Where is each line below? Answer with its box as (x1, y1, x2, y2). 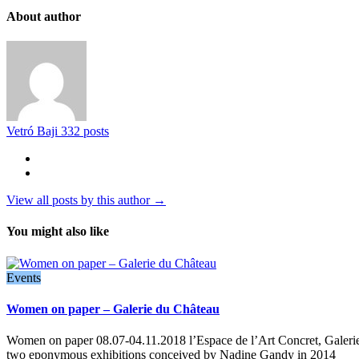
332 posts (61, 123, 109, 138)
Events (6, 270, 41, 284)
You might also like (6, 224, 109, 239)
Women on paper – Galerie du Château (6, 301, 220, 316)
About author (6, 9, 81, 23)
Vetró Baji (6, 123, 61, 138)
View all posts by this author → (6, 192, 166, 207)
